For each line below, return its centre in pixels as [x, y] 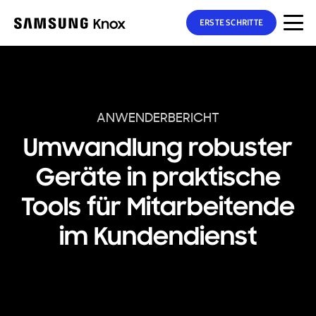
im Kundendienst [158, 238]
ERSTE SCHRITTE [231, 23]
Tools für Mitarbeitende [158, 209]
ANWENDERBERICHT [158, 119]
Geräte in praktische [158, 179]
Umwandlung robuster [158, 150]
